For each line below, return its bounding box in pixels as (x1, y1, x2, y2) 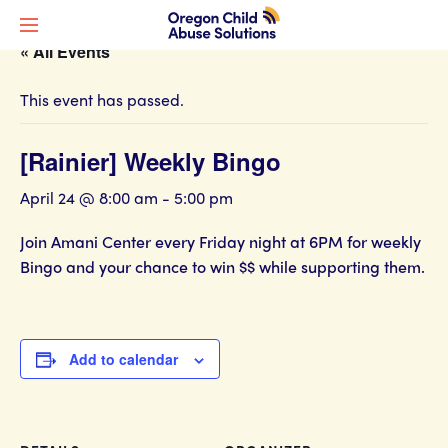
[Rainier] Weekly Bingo (20, 144, 281, 178)
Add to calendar (69, 349, 178, 369)
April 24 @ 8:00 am (20, 186, 158, 209)
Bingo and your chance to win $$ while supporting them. (20, 255, 425, 278)
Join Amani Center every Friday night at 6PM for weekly (20, 230, 421, 253)
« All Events (20, 40, 110, 63)
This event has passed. (20, 88, 184, 111)
